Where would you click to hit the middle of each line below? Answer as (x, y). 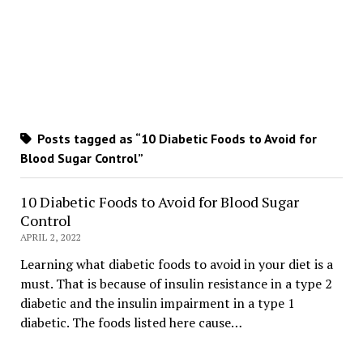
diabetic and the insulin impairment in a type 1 (157, 303)
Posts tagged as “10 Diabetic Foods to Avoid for (175, 139)
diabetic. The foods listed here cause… (131, 323)
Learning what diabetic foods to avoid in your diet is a (176, 265)
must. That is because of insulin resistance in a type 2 (176, 284)
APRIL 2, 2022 (51, 237)
